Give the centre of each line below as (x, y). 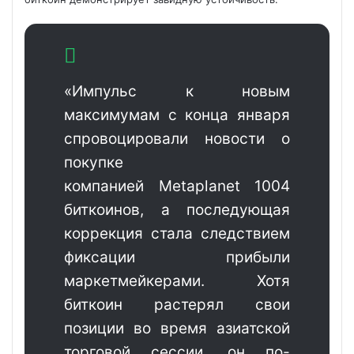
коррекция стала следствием (177, 233)
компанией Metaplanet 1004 (177, 186)
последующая (238, 210)
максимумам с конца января (177, 115)
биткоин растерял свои (177, 305)
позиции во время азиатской (177, 328)
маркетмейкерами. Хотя (177, 281)
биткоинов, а (125, 210)
